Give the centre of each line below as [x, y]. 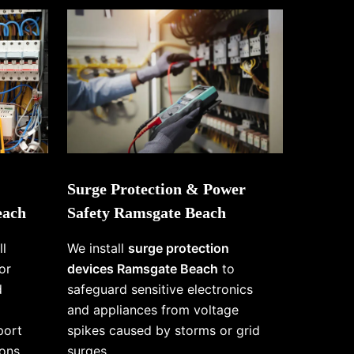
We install [97, 249]
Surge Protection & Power [156, 189]
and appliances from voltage [153, 310]
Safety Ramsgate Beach [146, 213]
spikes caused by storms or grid [163, 331]
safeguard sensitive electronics [160, 290]
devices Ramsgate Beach [142, 269]
